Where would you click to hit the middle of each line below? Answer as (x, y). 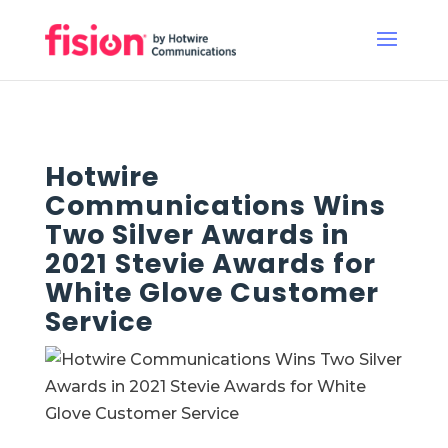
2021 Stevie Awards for (210, 263)
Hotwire (101, 176)
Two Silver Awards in (197, 234)
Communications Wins (215, 205)
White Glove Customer (211, 292)
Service (98, 321)
